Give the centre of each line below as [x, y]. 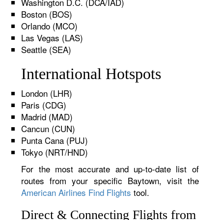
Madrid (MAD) [47, 117]
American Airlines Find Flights [76, 192]
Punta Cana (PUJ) [55, 140]
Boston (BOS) [47, 14]
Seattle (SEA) [46, 49]
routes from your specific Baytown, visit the [110, 180]
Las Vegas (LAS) [52, 38]
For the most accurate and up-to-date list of [110, 169]
